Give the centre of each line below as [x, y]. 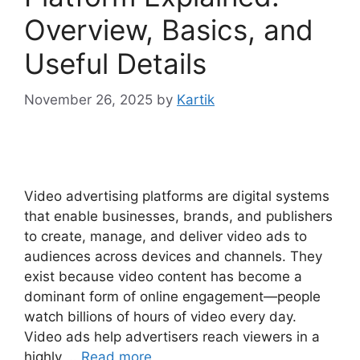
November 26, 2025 [88, 99]
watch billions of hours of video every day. [160, 316]
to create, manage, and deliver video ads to [166, 236]
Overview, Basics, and [169, 30]
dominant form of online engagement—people [172, 296]
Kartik [196, 99]
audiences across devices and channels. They [173, 256]
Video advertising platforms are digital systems [177, 196]
